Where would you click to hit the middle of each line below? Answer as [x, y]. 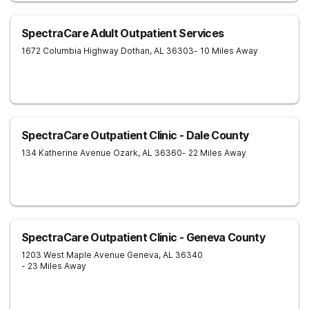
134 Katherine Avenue [66, 153]
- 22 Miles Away [214, 153]
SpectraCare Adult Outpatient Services [123, 33]
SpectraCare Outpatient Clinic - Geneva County [143, 237]
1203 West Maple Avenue [73, 255]
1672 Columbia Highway [70, 51]
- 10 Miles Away [226, 51]
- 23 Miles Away [54, 266]
